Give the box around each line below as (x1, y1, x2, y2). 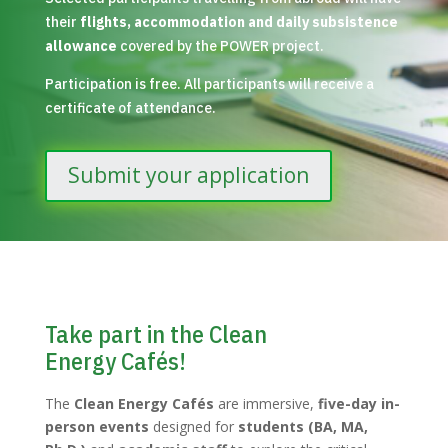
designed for (148, 416, 238, 436)
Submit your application (67, 161, 309, 190)
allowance (44, 36, 117, 55)
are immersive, (213, 393, 318, 413)
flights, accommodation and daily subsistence (79, 12, 398, 31)
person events (44, 416, 149, 436)
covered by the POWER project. (116, 36, 324, 55)
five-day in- (317, 393, 400, 413)
